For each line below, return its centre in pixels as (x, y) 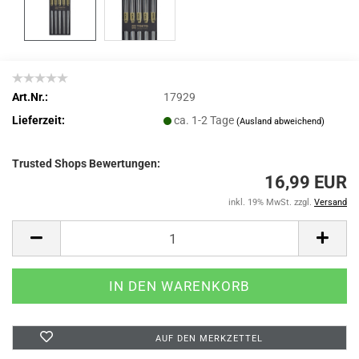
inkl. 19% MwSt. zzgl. (271, 202)
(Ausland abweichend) (281, 121)
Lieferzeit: (38, 120)
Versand (331, 202)
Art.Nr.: (30, 97)
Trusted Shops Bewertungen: (86, 163)
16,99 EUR (306, 182)
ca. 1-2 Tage (206, 120)
